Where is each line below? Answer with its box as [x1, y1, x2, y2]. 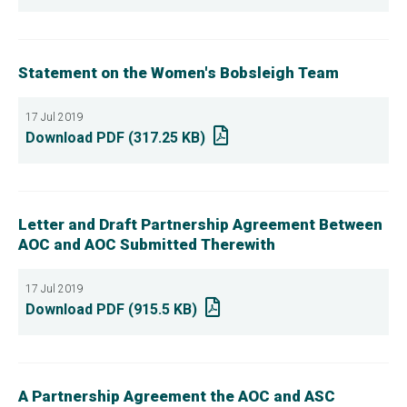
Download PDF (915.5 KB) [25, 301, 197, 318]
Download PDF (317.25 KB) [25, 129, 205, 146]
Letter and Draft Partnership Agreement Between [18, 215, 382, 233]
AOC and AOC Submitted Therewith [18, 235, 275, 253]
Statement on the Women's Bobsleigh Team [18, 64, 339, 82]
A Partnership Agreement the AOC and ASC [18, 387, 335, 405]
